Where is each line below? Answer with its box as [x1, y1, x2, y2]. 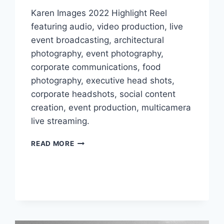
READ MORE [31, 139, 74, 147]
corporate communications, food [31, 61, 161, 72]
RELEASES [73, 157, 111, 166]
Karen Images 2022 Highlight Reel [31, 7, 167, 18]
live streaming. [31, 115, 90, 126]
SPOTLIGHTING [73, 199, 129, 208]
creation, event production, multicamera [31, 102, 191, 112]
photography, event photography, [31, 48, 164, 58]
